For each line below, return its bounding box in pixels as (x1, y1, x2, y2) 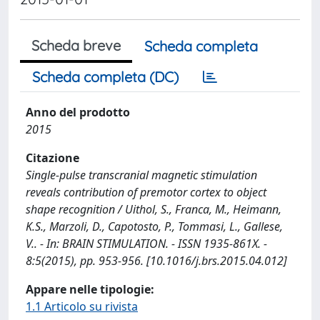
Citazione (26, 150, 79, 166)
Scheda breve (31, 36, 121, 54)
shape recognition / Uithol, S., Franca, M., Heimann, (26, 201, 281, 217)
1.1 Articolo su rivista (26, 299, 138, 314)
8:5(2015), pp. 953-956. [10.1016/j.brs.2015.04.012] (26, 253, 287, 269)
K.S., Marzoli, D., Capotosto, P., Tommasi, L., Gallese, (26, 219, 283, 234)
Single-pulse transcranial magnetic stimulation (26, 167, 257, 183)
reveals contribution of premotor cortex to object (26, 184, 266, 200)
